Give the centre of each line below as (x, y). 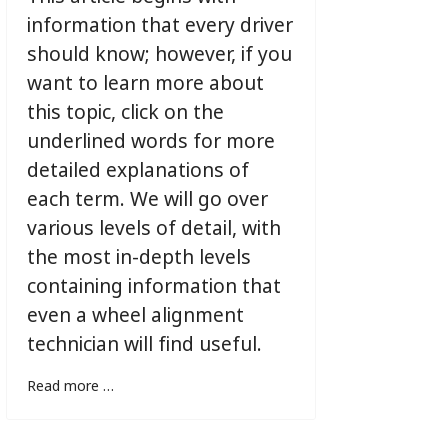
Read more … (70, 388)
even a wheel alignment (135, 318)
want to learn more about (145, 86)
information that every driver (159, 28)
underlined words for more (150, 144)
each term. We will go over (147, 202)
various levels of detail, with (153, 231)
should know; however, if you (159, 57)
